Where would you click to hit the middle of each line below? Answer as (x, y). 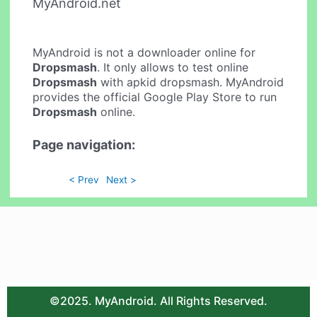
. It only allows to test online (173, 67)
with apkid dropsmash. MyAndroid (191, 82)
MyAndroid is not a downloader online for (144, 52)
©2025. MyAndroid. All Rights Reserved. (158, 300)
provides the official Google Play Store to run (155, 97)
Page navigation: (84, 145)
